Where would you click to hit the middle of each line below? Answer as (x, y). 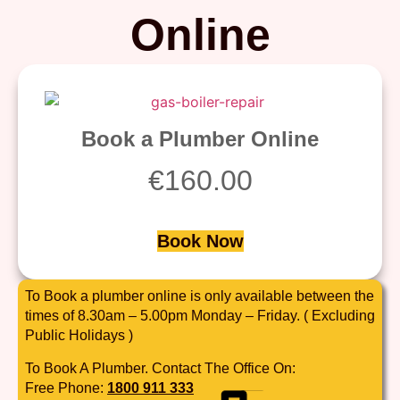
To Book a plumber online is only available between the (200, 296)
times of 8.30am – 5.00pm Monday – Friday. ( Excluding (200, 316)
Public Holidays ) (79, 336)
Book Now (200, 242)
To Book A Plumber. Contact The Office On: (160, 368)
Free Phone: (66, 387)
